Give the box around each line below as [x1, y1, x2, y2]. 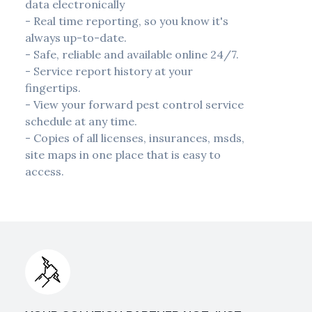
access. [24, 164, 64, 179]
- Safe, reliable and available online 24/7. [24, 47, 239, 62]
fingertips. [24, 81, 81, 95]
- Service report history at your [24, 64, 193, 79]
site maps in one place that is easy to [24, 148, 221, 162]
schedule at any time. [24, 114, 137, 129]
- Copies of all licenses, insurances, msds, [24, 131, 244, 146]
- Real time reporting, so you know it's [24, 14, 228, 29]
